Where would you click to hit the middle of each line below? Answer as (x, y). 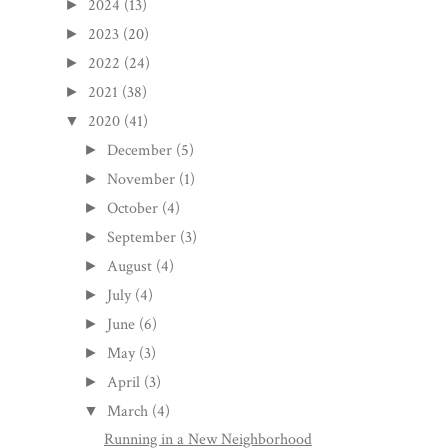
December (140, 150)
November (141, 179)
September (142, 237)
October (133, 208)
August (130, 266)
